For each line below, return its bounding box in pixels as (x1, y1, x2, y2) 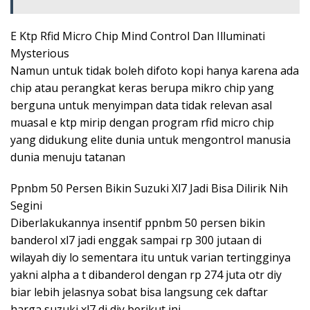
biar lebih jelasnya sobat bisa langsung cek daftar (10, 284, 268, 300)
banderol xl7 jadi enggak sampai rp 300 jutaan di (10, 232, 262, 248)
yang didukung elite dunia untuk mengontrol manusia (10, 131, 291, 147)
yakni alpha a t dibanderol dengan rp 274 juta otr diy (10, 266, 282, 282)
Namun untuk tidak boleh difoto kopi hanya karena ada (10, 62, 299, 78)
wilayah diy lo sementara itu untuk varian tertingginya (10, 249, 291, 265)
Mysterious (10, 45, 69, 61)
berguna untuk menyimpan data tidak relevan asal (10, 97, 272, 113)
